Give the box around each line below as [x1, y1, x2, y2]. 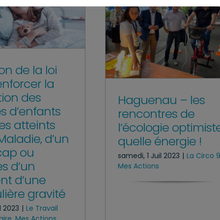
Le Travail [26, 203, 58, 213]
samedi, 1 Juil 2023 [118, 150, 180, 161]
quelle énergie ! [118, 133, 201, 149]
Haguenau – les [118, 91, 205, 108]
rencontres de [118, 105, 194, 122]
